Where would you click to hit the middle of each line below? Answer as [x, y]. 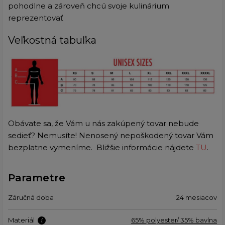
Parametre [37, 178]
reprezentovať [36, 18]
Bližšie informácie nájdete [146, 148]
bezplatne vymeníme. [52, 148]
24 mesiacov [197, 198]
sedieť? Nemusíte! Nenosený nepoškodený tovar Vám [111, 136]
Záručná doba [31, 198]
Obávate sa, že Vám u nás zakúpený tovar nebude [103, 124]
